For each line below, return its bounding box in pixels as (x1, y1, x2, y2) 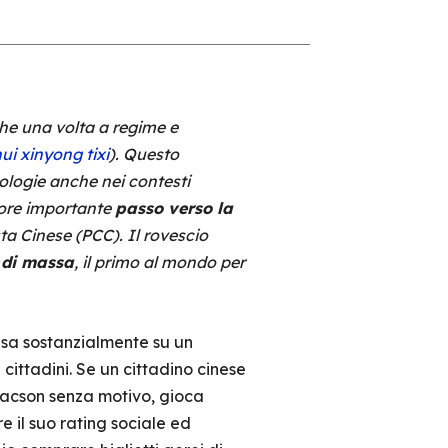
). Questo (108, 144, 179, 164)
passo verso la (114, 198, 233, 218)
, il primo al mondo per (73, 252, 245, 272)
